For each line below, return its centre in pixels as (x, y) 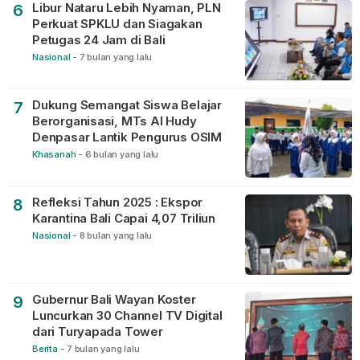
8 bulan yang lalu (116, 235)
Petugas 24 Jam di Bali (99, 40)
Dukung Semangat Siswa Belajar (88, 105)
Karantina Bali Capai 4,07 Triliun (124, 218)
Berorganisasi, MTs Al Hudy (115, 121)
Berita (45, 349)
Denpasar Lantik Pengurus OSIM (127, 137)
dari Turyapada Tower (98, 331)
